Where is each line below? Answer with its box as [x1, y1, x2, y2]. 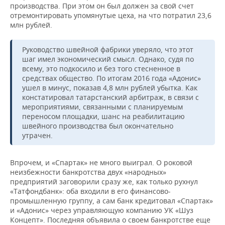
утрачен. [22, 130, 53, 140]
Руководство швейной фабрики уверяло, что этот [22, 44, 193, 54]
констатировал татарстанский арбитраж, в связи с [22, 92, 199, 102]
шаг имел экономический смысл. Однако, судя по [22, 54, 194, 64]
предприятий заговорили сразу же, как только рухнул [10, 176, 198, 186]
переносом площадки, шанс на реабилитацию [22, 111, 185, 121]
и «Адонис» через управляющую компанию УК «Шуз [10, 205, 193, 215]
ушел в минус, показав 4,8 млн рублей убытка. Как [22, 82, 197, 92]
